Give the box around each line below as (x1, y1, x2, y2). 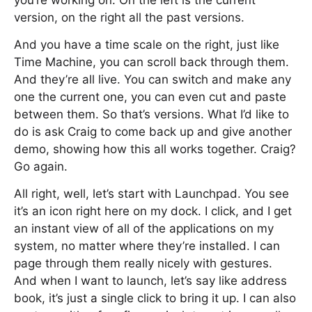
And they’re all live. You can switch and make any (14, 72, 291, 86)
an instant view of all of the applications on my (14, 221, 274, 235)
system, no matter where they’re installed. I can (14, 239, 280, 253)
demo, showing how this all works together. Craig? (14, 142, 296, 156)
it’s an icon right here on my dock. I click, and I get (14, 204, 292, 218)
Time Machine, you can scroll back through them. (14, 55, 289, 69)
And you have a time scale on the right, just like (14, 38, 279, 52)
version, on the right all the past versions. (14, 10, 244, 24)
